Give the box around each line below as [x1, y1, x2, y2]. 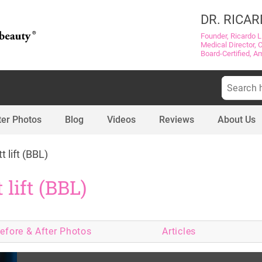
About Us [218, 114, 256, 125]
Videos [107, 114, 136, 125]
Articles [162, 226, 196, 237]
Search [221, 77, 245, 85]
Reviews [159, 114, 194, 125]
